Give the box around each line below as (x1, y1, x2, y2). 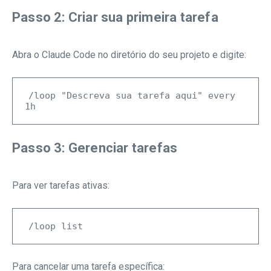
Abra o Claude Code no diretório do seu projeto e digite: (12, 49, 246, 61)
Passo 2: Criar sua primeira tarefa (12, 10, 218, 25)
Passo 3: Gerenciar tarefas (12, 140, 178, 156)
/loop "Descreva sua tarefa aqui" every (28, 90, 235, 102)
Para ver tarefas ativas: (12, 180, 109, 192)
